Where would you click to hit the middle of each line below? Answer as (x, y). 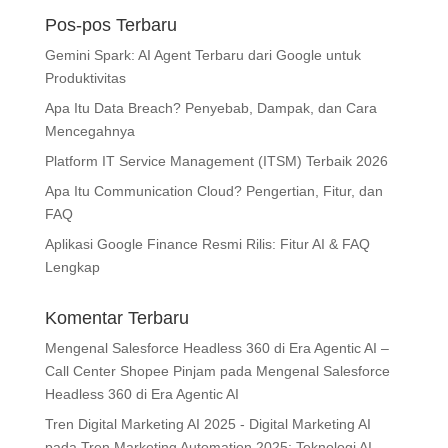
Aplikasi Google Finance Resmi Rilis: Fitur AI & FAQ (207, 244)
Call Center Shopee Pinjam (130, 371)
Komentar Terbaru (116, 318)
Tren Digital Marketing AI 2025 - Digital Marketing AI (207, 424)
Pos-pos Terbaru (110, 25)
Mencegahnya (89, 131)
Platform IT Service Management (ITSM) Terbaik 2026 (216, 161)
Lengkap (72, 267)
